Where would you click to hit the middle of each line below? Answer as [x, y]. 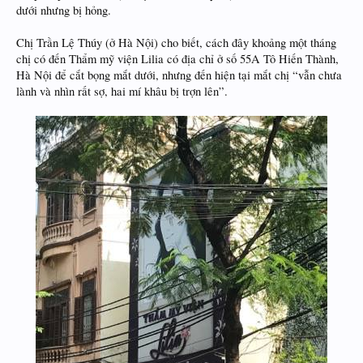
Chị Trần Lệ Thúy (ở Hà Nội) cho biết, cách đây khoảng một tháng [176, 43]
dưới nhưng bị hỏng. [64, 10]
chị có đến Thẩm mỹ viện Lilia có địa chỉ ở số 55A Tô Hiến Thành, [177, 59]
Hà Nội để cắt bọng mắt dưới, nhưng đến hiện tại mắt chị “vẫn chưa [179, 75]
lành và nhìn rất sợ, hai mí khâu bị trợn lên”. [122, 91]
